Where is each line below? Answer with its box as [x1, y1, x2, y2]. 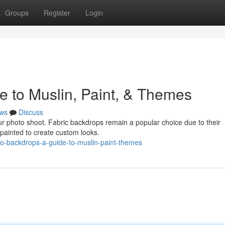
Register [44, 8, 70, 18]
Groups [5, 8, 29, 18]
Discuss [19, 107, 43, 117]
